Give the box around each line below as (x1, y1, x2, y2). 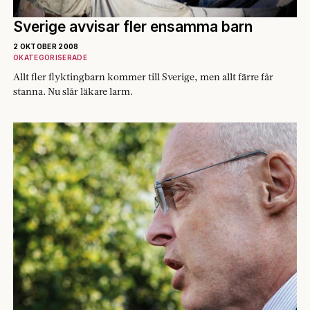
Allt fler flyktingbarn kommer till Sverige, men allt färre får (13, 70, 273, 83)
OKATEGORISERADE (13, 53, 87, 62)
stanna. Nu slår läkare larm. (13, 84, 133, 98)
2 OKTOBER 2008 (13, 42, 79, 51)
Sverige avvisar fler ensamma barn (13, 17, 253, 35)
